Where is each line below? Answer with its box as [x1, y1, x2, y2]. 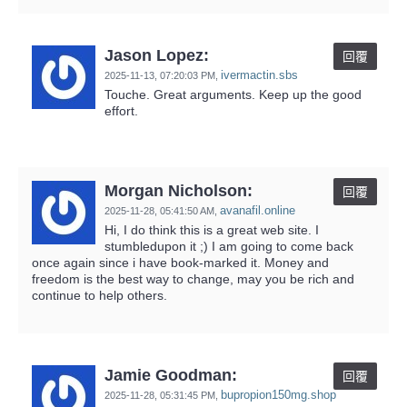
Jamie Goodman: [104, 365, 237, 384]
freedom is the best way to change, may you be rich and [32, 271, 354, 286]
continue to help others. [32, 287, 167, 303]
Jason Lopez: [104, 45, 209, 65]
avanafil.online [220, 203, 295, 217]
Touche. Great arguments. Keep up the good [104, 86, 362, 102]
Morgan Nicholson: [104, 181, 253, 200]
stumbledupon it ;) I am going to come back [104, 238, 353, 253]
